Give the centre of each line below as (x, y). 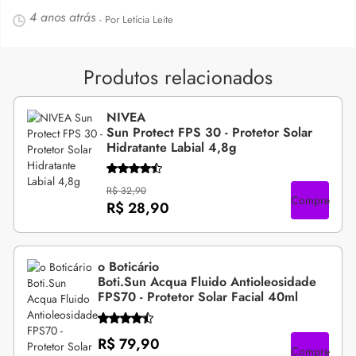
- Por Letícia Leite (136, 19)
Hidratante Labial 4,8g (171, 147)
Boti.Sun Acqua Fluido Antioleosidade (207, 282)
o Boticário (128, 267)
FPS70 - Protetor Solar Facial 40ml (198, 297)
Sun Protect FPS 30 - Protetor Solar (209, 132)
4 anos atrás (62, 17)
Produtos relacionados (178, 77)
